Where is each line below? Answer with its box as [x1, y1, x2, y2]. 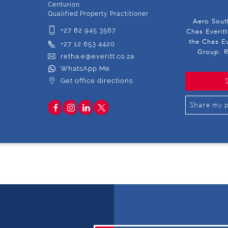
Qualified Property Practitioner [48, 10, 149, 17]
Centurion [48, 1, 80, 8]
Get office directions [61, 77, 133, 85]
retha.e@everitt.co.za [61, 52, 134, 61]
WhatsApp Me [61, 65, 110, 73]
